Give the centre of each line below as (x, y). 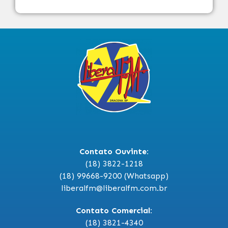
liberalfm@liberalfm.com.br (114, 188)
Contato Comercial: (114, 210)
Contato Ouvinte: (114, 151)
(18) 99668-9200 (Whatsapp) (114, 176)
